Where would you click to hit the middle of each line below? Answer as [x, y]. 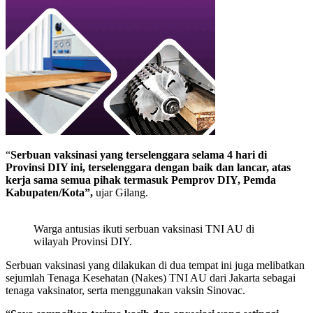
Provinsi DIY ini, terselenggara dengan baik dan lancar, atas [148, 168]
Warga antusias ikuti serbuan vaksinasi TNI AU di [144, 229]
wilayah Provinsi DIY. [83, 242]
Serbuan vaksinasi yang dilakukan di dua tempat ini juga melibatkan [155, 265]
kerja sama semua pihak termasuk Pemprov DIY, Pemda [141, 180]
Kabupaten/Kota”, [49, 193]
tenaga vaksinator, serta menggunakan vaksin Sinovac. [125, 291]
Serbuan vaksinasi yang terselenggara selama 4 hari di [139, 155]
